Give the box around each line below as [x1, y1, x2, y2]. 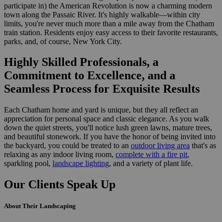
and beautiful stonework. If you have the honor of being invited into [4, 132, 216, 141]
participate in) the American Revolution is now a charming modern [4, 1, 212, 10]
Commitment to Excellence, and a [4, 69, 175, 82]
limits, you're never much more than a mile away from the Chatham [4, 19, 214, 28]
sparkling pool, [4, 159, 53, 168]
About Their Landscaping [4, 202, 76, 210]
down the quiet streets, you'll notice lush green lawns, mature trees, [4, 123, 212, 132]
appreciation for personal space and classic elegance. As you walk [4, 114, 209, 123]
